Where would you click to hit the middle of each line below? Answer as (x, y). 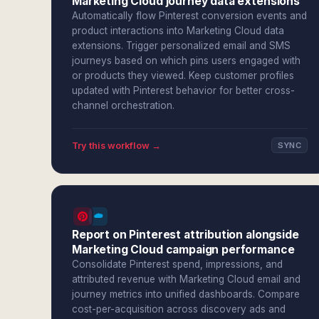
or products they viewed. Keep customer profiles (183, 75)
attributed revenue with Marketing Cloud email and (186, 279)
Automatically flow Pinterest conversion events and (189, 16)
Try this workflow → (116, 145)
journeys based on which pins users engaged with (186, 61)
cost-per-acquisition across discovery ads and (179, 309)
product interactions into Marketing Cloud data (178, 31)
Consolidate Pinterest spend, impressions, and (177, 264)
